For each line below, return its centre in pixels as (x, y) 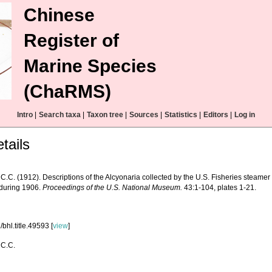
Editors (216, 115)
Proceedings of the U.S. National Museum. (113, 188)
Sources (144, 115)
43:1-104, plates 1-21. (219, 188)
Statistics (181, 115)
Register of (71, 40)
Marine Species (90, 66)
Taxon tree (105, 115)
